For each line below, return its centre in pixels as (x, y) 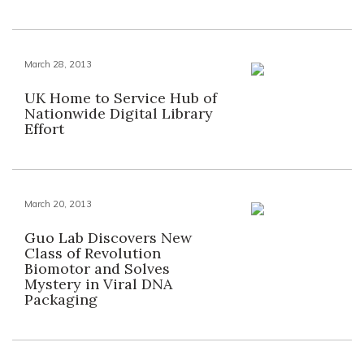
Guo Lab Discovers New (108, 238)
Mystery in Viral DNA (98, 284)
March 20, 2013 (58, 204)
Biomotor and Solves (97, 269)
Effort (44, 129)
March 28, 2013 (58, 64)
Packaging (61, 299)
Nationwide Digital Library (119, 113)
